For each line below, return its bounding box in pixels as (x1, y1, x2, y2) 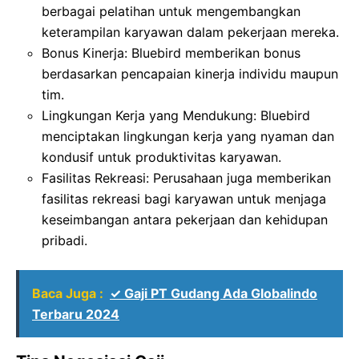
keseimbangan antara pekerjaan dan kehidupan (42, 211, 328, 228)
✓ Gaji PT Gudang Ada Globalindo (110, 284, 317, 301)
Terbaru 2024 (32, 305, 119, 322)
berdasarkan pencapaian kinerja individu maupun (42, 65, 338, 82)
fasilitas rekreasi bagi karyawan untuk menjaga (42, 190, 326, 207)
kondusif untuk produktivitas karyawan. (42, 148, 281, 165)
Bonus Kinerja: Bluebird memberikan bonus (42, 44, 301, 61)
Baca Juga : (32, 284, 103, 301)
